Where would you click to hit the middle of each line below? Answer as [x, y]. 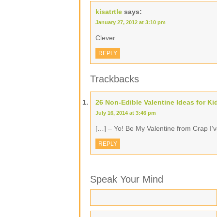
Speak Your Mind [127, 179]
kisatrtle [109, 12]
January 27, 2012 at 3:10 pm [131, 22]
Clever [105, 38]
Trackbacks [115, 79]
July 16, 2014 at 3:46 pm [126, 113]
